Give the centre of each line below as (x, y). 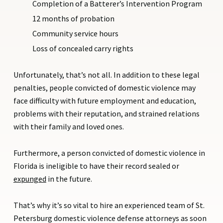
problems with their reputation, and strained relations (106, 113)
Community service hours (75, 33)
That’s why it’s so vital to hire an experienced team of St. (109, 205)
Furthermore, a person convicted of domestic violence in (109, 153)
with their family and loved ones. (68, 126)
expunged (30, 178)
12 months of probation (73, 18)
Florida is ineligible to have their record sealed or (96, 166)
